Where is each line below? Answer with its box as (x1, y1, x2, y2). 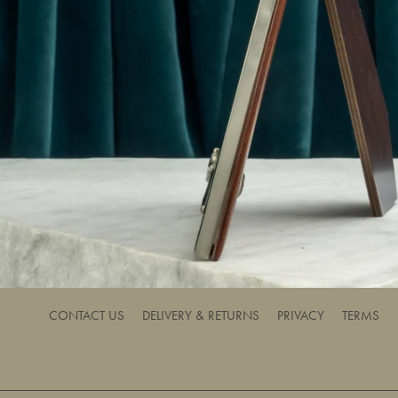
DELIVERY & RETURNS (142, 306, 259, 324)
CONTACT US (49, 306, 124, 324)
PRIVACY (277, 306, 324, 324)
